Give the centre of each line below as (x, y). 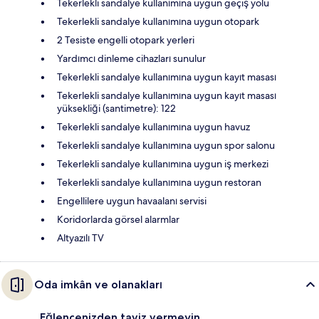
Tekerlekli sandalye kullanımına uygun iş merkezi (163, 164)
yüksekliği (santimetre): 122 (116, 109)
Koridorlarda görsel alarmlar (118, 220)
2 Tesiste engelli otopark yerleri (126, 40)
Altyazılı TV (80, 238)
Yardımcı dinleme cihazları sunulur (131, 59)
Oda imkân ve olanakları (98, 285)
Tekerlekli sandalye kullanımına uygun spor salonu (166, 146)
